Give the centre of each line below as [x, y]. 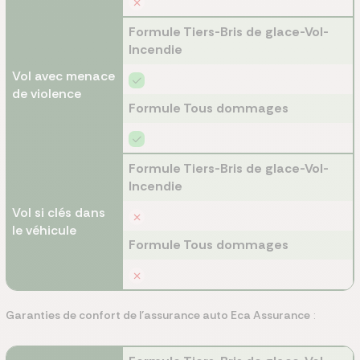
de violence [47, 94]
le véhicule [44, 230]
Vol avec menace [63, 76]
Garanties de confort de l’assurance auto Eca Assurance [158, 315]
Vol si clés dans [59, 213]
